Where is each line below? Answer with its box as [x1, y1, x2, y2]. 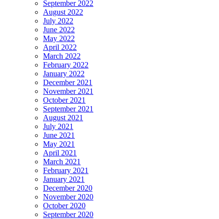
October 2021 [43, 96, 86, 105]
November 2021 [43, 87, 93, 96]
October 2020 [43, 201, 86, 210]
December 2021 [43, 78, 92, 87]
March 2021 [43, 157, 81, 166]
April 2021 [43, 149, 77, 157]
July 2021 [43, 122, 73, 131]
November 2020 [43, 193, 93, 201]
